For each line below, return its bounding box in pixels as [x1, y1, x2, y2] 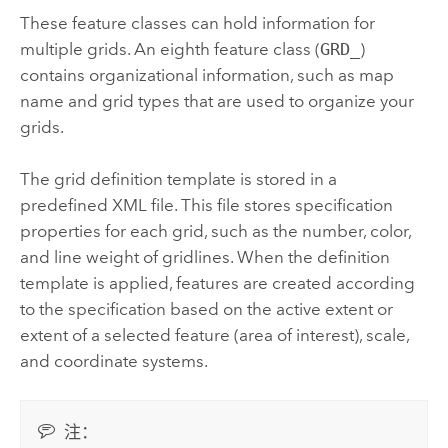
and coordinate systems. [19, 351, 208, 372]
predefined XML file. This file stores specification [19, 195, 393, 216]
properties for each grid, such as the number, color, [19, 221, 411, 242]
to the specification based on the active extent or [19, 299, 393, 320]
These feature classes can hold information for [19, 12, 375, 33]
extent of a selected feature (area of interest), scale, [19, 325, 409, 346]
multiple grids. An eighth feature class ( [19, 38, 320, 59]
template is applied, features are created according [19, 273, 415, 294]
